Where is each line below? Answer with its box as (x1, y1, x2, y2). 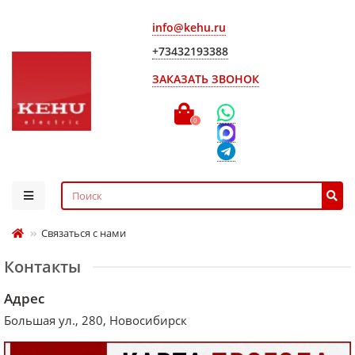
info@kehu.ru (151, 20, 226, 35)
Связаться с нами (41, 226, 126, 240)
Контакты (4, 256, 81, 277)
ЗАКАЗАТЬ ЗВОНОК (151, 71, 259, 86)
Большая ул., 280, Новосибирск (4, 312, 187, 329)
